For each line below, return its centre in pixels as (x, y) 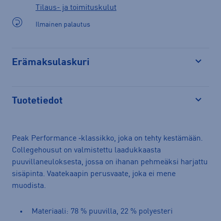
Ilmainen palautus (63, 24)
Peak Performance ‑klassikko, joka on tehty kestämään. (107, 138)
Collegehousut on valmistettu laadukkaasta (86, 150)
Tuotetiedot (37, 101)
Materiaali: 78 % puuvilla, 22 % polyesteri (102, 211)
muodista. (29, 186)
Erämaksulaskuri (51, 62)
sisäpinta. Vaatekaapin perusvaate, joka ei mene (94, 174)
